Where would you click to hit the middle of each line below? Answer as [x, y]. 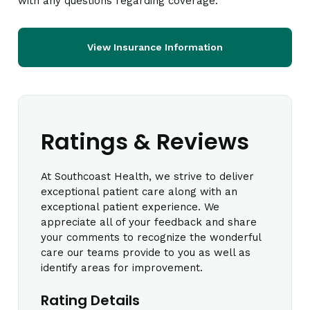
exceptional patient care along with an [139, 191]
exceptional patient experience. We [130, 207]
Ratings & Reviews [145, 141]
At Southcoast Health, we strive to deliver [147, 176]
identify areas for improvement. [122, 267]
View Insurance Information [155, 47]
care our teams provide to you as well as [146, 252]
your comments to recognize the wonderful [151, 237]
